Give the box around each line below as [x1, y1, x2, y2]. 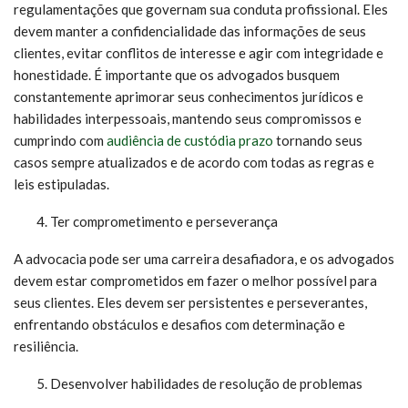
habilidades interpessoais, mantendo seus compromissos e [14, 110, 362, 127]
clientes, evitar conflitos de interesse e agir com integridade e [14, 45, 383, 61]
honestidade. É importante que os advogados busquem [14, 66, 340, 83]
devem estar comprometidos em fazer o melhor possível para [14, 272, 377, 289]
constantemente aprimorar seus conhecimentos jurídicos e [14, 88, 363, 105]
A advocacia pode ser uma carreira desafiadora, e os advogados [14, 250, 394, 267]
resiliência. [14, 338, 78, 354]
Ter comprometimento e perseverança [50, 213, 278, 229]
